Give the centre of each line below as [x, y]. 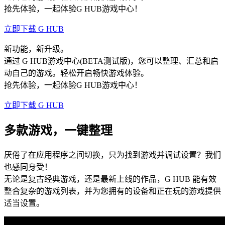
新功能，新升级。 [36, 49]
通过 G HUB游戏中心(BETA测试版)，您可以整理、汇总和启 [111, 61]
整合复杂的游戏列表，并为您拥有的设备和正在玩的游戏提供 [113, 191]
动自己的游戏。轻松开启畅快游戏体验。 [76, 73]
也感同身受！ [28, 167]
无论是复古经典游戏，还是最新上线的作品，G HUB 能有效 [110, 179]
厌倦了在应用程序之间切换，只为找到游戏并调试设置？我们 [113, 155]
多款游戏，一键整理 [58, 130]
